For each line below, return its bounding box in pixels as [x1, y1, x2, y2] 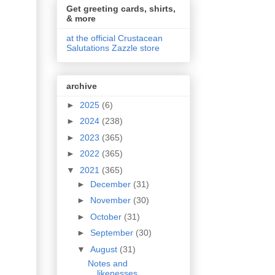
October [90, 211, 124, 222]
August [90, 244, 120, 254]
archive [66, 80, 97, 91]
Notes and [87, 258, 128, 268]
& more [66, 14, 96, 24]
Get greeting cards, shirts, [66, 4, 176, 14]
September [90, 228, 136, 238]
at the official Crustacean [66, 33, 163, 44]
